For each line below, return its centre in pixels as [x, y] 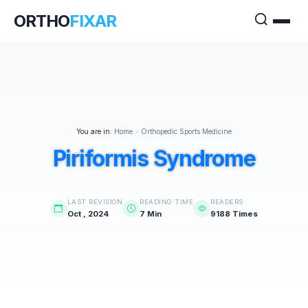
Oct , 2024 [88, 214]
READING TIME [167, 202]
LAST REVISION [95, 202]
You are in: [94, 131]
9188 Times [234, 214]
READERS [227, 202]
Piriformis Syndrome [154, 158]
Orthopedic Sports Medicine [186, 131]
